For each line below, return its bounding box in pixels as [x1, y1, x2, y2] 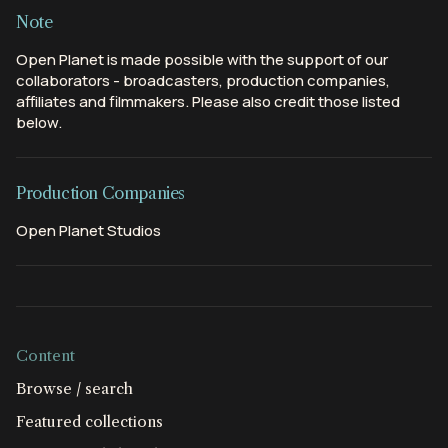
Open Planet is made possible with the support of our [16, 49, 388, 71]
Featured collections [16, 412, 163, 432]
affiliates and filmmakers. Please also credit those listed [16, 91, 400, 113]
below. [16, 112, 62, 134]
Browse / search [16, 379, 133, 399]
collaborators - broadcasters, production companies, [16, 70, 390, 92]
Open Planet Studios [16, 220, 161, 242]
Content [16, 346, 75, 366]
